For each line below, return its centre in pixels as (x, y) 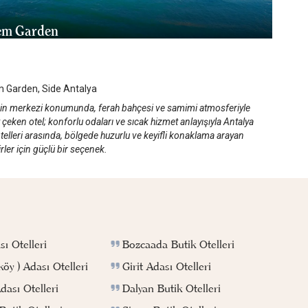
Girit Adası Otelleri (166, 266)
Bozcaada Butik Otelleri (178, 244)
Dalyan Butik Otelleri (171, 288)
